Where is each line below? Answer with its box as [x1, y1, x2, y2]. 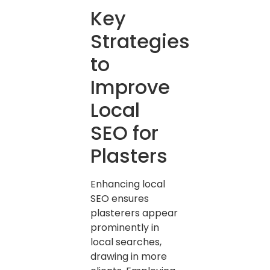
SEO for [90, 119, 159, 147]
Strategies [90, 28, 190, 55]
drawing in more [90, 250, 167, 264]
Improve [90, 74, 170, 101]
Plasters [90, 142, 168, 170]
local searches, [90, 235, 162, 250]
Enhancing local [90, 177, 165, 192]
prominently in [90, 221, 159, 235]
